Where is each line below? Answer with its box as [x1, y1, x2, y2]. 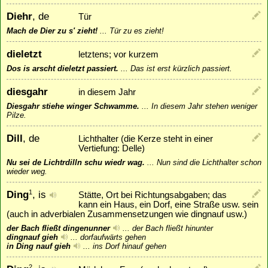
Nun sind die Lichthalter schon [157, 157, 261, 167]
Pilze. [7, 110, 26, 120]
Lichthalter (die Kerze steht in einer [78, 133, 213, 144]
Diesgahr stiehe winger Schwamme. [7, 101, 139, 111]
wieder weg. [7, 166, 47, 176]
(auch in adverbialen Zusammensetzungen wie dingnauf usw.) [7, 209, 247, 219]
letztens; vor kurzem [78, 49, 159, 59]
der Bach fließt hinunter [132, 223, 213, 233]
